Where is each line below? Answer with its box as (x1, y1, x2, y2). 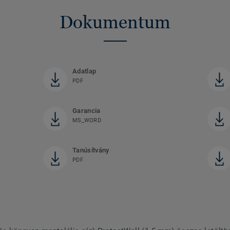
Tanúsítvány (72, 146, 109, 154)
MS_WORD (72, 117, 101, 124)
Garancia (72, 106, 101, 114)
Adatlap (72, 67, 97, 75)
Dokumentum (60, 11, 170, 32)
